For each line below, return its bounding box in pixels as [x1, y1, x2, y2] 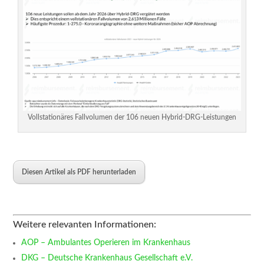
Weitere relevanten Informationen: [13, 219, 157, 229]
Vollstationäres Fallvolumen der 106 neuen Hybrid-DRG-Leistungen [27, 113, 236, 121]
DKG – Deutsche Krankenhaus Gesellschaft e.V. [21, 253, 193, 262]
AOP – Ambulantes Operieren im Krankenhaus [21, 238, 191, 247]
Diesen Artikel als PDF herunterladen [22, 168, 137, 176]
